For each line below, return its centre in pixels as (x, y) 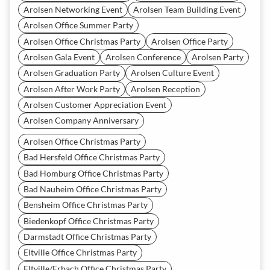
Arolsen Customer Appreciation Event (95, 105)
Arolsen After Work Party (72, 89)
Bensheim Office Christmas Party (86, 205)
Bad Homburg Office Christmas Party (93, 173)
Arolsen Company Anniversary (81, 121)
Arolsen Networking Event (73, 9)
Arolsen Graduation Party (72, 73)
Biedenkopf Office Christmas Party (89, 221)
